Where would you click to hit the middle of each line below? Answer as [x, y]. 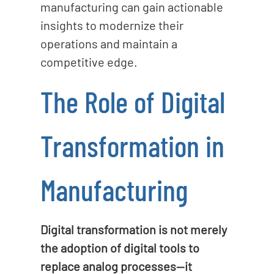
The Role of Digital [132, 101]
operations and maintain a [109, 43]
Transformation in [132, 145]
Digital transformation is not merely [133, 229]
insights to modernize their [112, 25]
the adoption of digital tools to [120, 247]
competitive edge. [89, 61]
